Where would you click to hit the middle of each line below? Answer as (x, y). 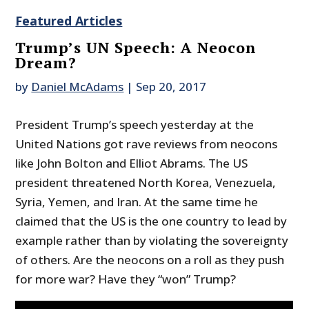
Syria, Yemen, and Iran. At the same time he (137, 202)
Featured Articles (69, 21)
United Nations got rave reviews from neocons (147, 144)
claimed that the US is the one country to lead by (151, 221)
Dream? (46, 63)
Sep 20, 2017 (171, 87)
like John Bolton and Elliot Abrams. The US (132, 163)
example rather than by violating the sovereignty (152, 241)
